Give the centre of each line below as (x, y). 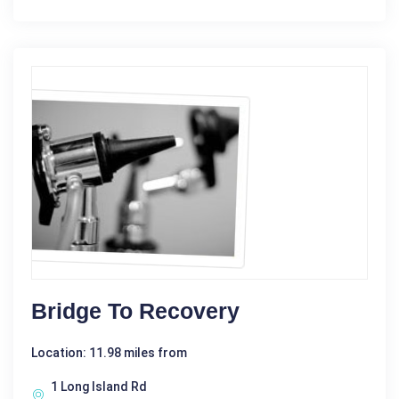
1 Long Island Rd (99, 387)
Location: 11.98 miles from (109, 353)
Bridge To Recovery (135, 311)
